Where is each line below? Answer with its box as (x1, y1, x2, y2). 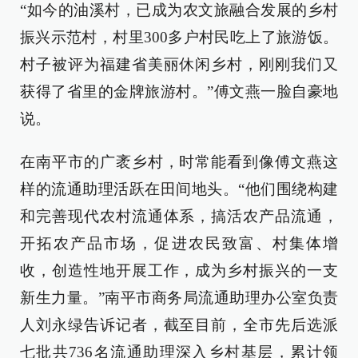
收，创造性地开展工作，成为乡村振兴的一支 (20, 261, 338, 279)
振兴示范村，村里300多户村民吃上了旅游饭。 (20, 28, 338, 46)
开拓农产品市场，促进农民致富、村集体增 (20, 234, 338, 252)
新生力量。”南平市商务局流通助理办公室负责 (20, 288, 338, 306)
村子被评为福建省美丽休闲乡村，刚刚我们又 (20, 55, 338, 73)
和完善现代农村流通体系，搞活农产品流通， (20, 207, 338, 225)
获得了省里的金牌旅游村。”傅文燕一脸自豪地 (20, 82, 338, 100)
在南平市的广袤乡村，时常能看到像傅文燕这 (20, 153, 338, 170)
